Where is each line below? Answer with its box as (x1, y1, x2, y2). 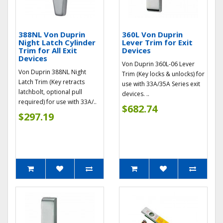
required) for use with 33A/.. (18, 98, 97, 106)
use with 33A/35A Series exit (122, 80, 200, 88)
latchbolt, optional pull (18, 88, 82, 96)
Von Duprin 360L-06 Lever (122, 60, 195, 68)
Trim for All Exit (18, 45, 77, 55)
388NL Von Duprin (18, 29, 85, 39)
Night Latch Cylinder (18, 37, 96, 47)
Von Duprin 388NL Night (18, 68, 86, 76)
